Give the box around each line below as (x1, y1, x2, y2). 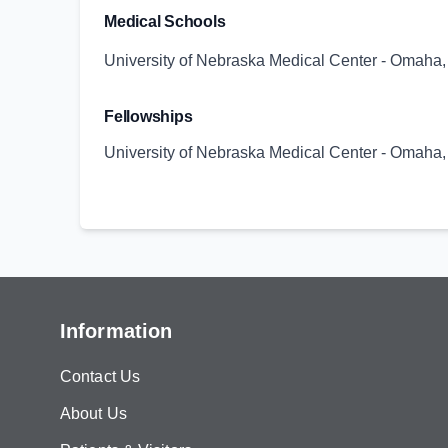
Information (60, 320, 173, 342)
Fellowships (104, 108, 193, 125)
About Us (60, 405, 127, 422)
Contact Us (60, 368, 140, 385)
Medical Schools (104, 13, 226, 30)
